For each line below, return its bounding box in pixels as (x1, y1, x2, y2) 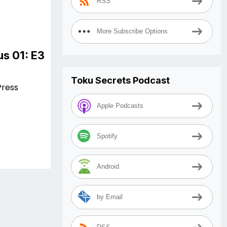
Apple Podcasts (97, 102, 143, 110)
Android (97, 163, 119, 171)
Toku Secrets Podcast (71, 75, 170, 86)
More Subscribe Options (97, 27, 168, 35)
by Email (97, 193, 123, 201)
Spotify (97, 132, 118, 140)
